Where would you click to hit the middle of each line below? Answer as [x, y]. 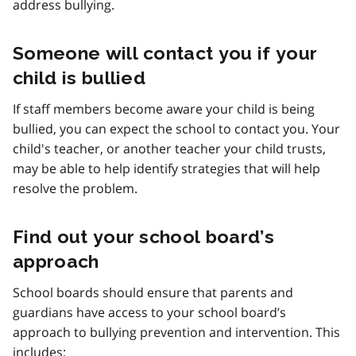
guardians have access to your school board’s [149, 312]
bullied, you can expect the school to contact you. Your [176, 128]
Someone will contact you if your [165, 52]
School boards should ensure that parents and [153, 292]
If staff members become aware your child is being [164, 108]
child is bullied [79, 77]
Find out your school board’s [143, 236]
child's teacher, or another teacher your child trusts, [169, 148]
